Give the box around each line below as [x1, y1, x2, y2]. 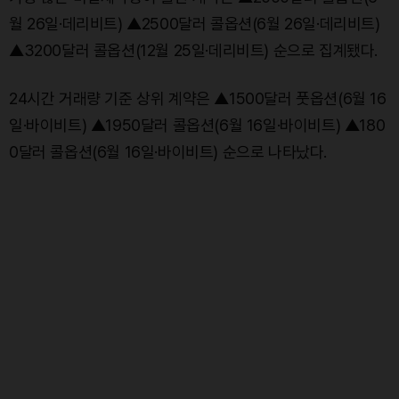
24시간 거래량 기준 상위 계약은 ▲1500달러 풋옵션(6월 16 [9, 88, 387, 108]
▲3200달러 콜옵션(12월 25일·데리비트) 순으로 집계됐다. [9, 40, 379, 60]
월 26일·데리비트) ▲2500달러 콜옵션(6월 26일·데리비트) [9, 13, 380, 33]
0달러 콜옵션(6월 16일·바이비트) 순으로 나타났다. [9, 142, 328, 161]
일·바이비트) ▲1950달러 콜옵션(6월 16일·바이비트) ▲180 [9, 115, 386, 134]
